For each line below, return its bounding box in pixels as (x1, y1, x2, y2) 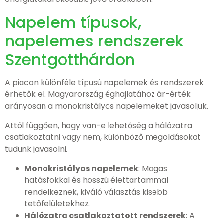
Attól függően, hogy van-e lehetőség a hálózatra (5, 120, 192, 131)
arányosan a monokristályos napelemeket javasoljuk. (5, 100, 208, 111)
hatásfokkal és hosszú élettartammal (24, 175, 168, 186)
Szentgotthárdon (5, 48, 135, 70)
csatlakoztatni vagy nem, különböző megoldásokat (5, 131, 201, 143)
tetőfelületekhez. (24, 198, 90, 209)
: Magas (138, 163, 167, 174)
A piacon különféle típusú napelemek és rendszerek (5, 77, 204, 88)
